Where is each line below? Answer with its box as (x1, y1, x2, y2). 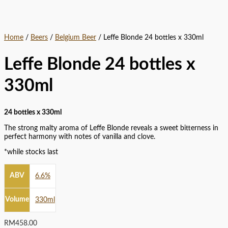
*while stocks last (4, 149, 58, 156)
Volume (5, 195, 29, 203)
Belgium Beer (55, 34, 96, 42)
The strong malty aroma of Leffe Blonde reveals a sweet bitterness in (4, 124, 218, 132)
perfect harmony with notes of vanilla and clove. (4, 133, 155, 140)
